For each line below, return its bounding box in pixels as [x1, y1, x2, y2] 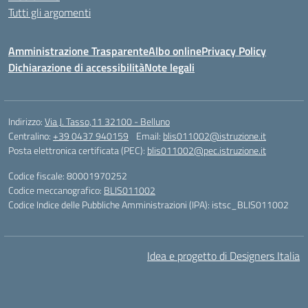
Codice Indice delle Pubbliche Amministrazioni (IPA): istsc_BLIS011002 [8, 197, 289, 212]
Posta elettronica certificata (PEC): [8, 143, 147, 157]
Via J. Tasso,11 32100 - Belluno [45, 114, 170, 129]
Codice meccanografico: [8, 183, 104, 197]
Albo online [148, 43, 201, 59]
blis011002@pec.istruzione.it [147, 143, 266, 157]
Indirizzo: [8, 114, 45, 129]
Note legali [144, 59, 195, 76]
